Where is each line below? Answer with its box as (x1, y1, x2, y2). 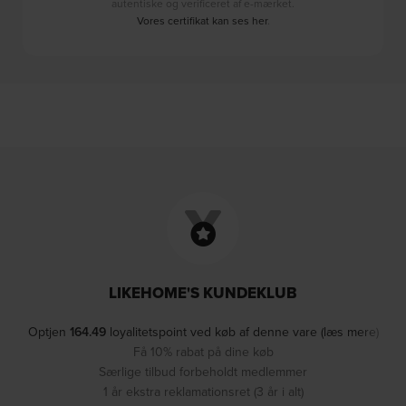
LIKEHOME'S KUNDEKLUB (109, 281, 297, 304)
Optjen (27, 322, 70, 341)
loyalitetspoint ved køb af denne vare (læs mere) (105, 322, 379, 341)
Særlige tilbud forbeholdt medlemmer (99, 362, 307, 381)
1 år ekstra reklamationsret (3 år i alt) (102, 382, 304, 401)
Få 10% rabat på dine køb (132, 342, 274, 361)
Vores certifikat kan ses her (136, 12, 267, 28)
